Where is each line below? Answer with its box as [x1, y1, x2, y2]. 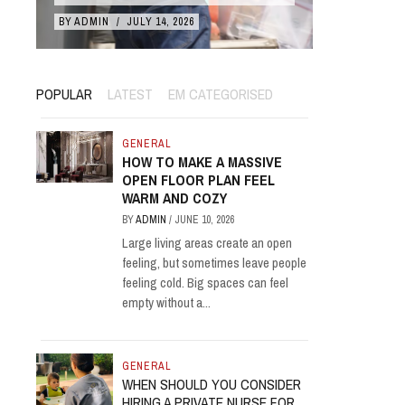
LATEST [108, 84, 153, 104]
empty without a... [121, 293, 211, 312]
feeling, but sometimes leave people [121, 253, 306, 272]
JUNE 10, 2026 [174, 212, 234, 227]
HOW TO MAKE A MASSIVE [121, 152, 282, 172]
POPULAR [36, 84, 92, 104]
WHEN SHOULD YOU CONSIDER [121, 374, 301, 394]
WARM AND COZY [121, 188, 227, 208]
